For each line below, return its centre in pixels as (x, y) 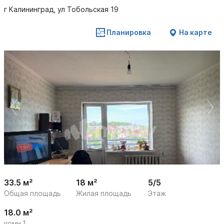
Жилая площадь (104, 193)
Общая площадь (32, 193)
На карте (195, 32)
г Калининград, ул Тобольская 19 (61, 9)
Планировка (129, 32)
